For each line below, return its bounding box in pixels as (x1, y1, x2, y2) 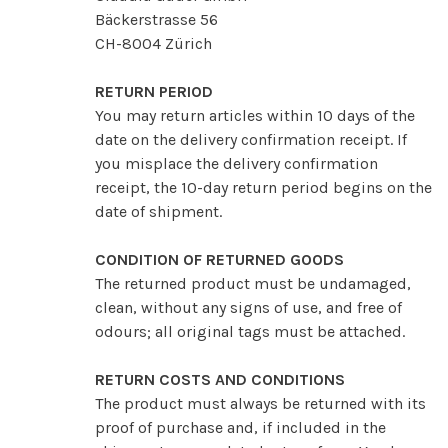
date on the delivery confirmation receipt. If (95, 129, 407, 149)
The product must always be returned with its (95, 393, 426, 413)
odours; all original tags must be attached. (95, 321, 405, 341)
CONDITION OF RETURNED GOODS (95, 249, 344, 269)
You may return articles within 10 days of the (95, 105, 415, 125)
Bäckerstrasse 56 (95, 9, 218, 29)
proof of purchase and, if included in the (95, 417, 386, 437)
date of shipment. (95, 201, 222, 221)
